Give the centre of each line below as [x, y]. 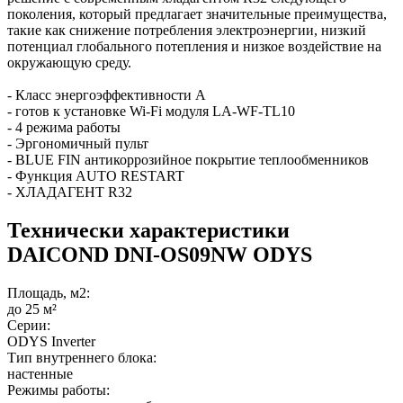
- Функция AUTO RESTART [96, 175]
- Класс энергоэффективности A [107, 94]
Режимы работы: [58, 390]
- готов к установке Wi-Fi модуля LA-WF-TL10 [151, 111]
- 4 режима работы [64, 127]
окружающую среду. [69, 62]
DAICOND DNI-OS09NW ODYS [160, 254]
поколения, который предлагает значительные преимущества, [197, 13]
